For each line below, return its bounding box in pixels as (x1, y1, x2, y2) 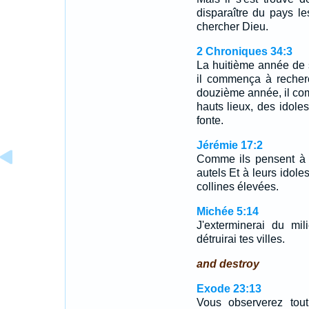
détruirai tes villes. (196, 233, 285, 245)
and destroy (196, 258, 259, 270)
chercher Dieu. (196, 21, 268, 32)
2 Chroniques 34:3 (196, 46, 292, 57)
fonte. (196, 114, 223, 126)
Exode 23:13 (196, 283, 261, 295)
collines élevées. (196, 181, 279, 192)
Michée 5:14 (196, 206, 259, 217)
